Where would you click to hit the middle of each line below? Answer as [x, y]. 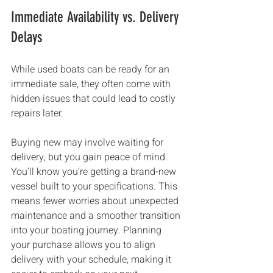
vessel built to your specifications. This [95, 186]
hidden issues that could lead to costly [94, 99]
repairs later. [37, 113]
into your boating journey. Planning [87, 230]
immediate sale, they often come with [92, 84]
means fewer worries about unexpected [96, 201]
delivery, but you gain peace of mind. [90, 157]
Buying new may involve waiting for [88, 143]
